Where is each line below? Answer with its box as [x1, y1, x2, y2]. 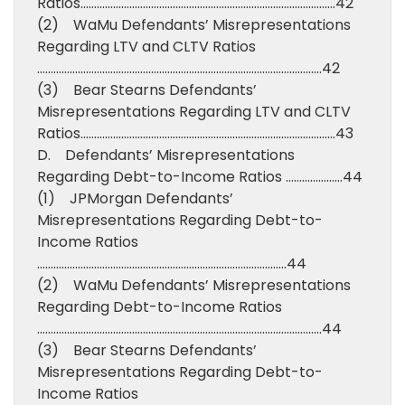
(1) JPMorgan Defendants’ [37, 188, 233, 209]
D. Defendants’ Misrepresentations [37, 145, 295, 165]
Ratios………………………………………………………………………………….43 [37, 123, 353, 144]
